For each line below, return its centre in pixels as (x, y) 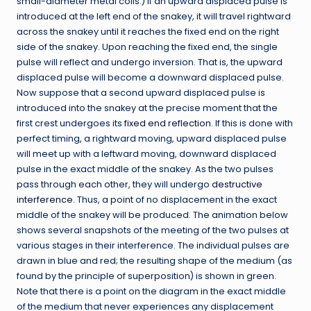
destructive (237, 184)
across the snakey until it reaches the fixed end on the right (148, 31)
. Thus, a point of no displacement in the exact (175, 199)
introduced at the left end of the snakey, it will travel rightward (154, 16)
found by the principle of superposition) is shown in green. (146, 276)
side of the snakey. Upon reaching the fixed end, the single (147, 47)
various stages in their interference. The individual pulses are (153, 245)
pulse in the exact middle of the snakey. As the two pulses (145, 169)
